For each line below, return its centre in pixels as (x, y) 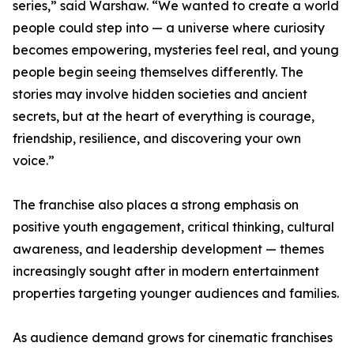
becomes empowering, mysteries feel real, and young (176, 50)
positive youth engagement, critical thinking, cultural (173, 227)
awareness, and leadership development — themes (168, 249)
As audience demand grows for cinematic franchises (173, 338)
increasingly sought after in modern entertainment (166, 271)
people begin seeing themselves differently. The (158, 72)
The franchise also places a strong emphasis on (156, 205)
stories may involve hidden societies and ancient (160, 94)
